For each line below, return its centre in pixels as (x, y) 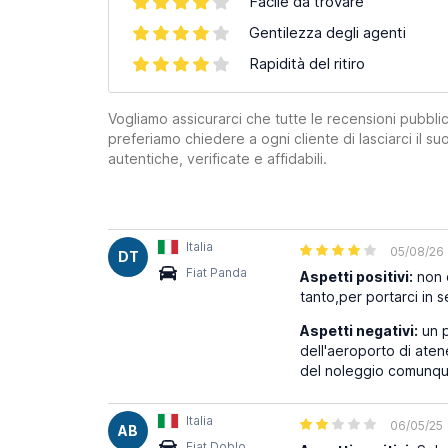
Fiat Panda (216, 272)
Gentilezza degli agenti (327, 32)
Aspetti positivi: (356, 276)
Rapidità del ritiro (307, 63)
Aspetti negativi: (359, 330)
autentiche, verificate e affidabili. (217, 158)
